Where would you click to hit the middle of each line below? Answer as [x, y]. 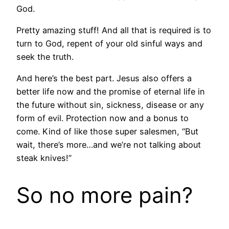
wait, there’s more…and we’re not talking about [109, 145]
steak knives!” [44, 158]
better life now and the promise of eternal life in [111, 92]
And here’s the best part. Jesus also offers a [104, 78]
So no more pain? [105, 195]
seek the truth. [45, 56]
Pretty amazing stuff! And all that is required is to [114, 30]
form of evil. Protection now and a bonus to [102, 118]
